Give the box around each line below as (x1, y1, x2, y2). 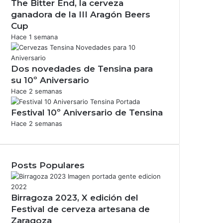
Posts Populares (11, 160, 85, 170)
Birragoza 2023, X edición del (11, 192, 138, 203)
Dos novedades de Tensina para (11, 63, 153, 74)
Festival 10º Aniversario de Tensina (11, 107, 163, 117)
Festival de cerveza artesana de (11, 204, 150, 214)
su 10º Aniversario (11, 75, 89, 85)
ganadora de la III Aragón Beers (11, 9, 150, 19)
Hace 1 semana (11, 32, 58, 41)
